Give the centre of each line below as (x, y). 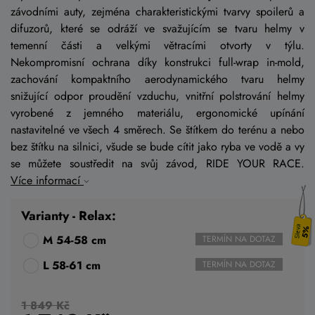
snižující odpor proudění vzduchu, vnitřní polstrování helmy (157, 96)
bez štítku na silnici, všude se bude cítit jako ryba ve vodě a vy (157, 146)
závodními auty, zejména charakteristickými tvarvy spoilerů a (157, 11)
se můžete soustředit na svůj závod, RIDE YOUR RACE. (157, 163)
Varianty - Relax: (69, 216)
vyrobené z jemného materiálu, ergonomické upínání (157, 112)
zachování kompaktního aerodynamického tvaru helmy (157, 79)
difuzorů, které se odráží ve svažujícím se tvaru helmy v (157, 28)
